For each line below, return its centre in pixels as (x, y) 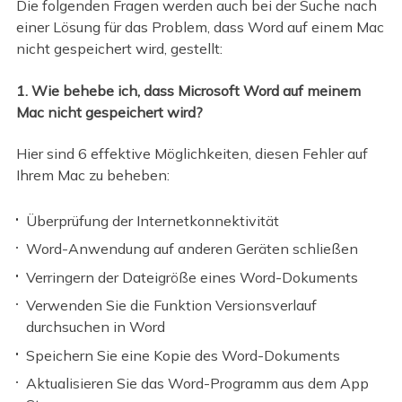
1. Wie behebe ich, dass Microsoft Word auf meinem (188, 90)
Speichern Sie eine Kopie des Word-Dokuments (184, 355)
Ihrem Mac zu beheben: (92, 175)
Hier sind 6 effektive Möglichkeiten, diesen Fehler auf (192, 154)
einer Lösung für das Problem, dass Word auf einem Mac (200, 27)
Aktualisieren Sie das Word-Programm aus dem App (198, 384)
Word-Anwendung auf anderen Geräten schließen (192, 249)
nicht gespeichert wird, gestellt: (119, 49)
